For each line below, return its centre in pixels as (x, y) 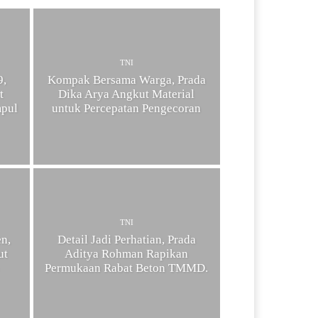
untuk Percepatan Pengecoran (127, 108)
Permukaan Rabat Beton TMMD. (127, 268)
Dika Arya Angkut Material (127, 94)
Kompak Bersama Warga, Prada (126, 79)
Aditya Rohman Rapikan (127, 253)
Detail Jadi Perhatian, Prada (126, 239)
